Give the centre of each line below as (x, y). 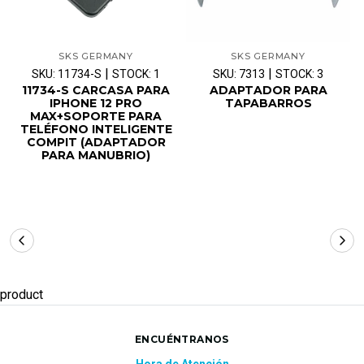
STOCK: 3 (299, 74)
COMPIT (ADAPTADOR (96, 143)
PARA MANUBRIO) (96, 156)
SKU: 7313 (239, 74)
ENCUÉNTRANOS (182, 340)
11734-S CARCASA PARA (96, 91)
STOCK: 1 (136, 74)
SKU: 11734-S (67, 74)
